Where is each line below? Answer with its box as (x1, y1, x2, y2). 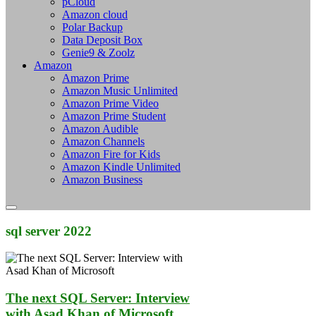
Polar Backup (62, 20, 123, 33)
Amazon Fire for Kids (62, 147, 160, 160)
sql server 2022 (6, 223, 92, 238)
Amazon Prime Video (62, 97, 159, 109)
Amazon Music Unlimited (62, 84, 178, 97)
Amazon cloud (62, 8, 128, 20)
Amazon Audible (62, 122, 138, 135)
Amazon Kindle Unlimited (62, 160, 181, 173)
